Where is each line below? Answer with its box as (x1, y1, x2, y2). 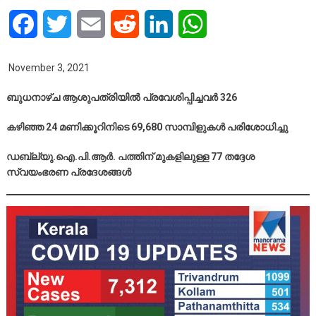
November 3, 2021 (6, 62, 90, 74)
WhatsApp (206, 17, 257, 31)
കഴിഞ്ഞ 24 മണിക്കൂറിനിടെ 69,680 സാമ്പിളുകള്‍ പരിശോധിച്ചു (6, 121, 288, 133)
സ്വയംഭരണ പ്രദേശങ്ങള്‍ (6, 166, 131, 178)
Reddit (138, 17, 171, 31)
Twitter (71, 17, 106, 31)
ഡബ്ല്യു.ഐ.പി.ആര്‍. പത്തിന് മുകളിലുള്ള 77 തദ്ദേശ (6, 151, 255, 163)
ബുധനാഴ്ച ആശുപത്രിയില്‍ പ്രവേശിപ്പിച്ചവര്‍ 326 (6, 92, 237, 104)
